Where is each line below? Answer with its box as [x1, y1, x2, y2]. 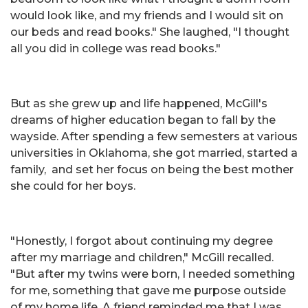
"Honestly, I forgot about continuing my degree [10, 234, 273, 247]
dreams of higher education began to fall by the [10, 113, 276, 126]
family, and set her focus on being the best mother [10, 163, 294, 176]
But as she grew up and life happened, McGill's [10, 97, 267, 110]
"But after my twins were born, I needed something [10, 267, 295, 280]
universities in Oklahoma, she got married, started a [10, 146, 298, 159]
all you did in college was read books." [10, 42, 221, 55]
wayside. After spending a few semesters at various [10, 130, 298, 143]
